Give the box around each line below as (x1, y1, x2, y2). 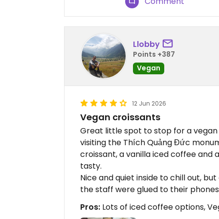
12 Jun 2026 (132, 99, 166, 108)
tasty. (80, 160, 102, 172)
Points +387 (133, 49, 175, 59)
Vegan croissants (80, 111, 160, 124)
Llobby (133, 38, 160, 50)
